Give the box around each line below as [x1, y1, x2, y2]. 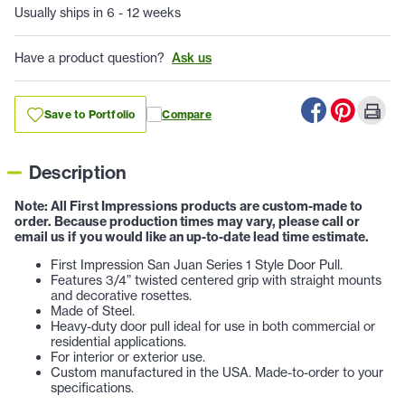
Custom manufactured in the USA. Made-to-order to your [51, 364, 383, 381]
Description [29, 160, 127, 185]
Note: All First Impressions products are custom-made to [14, 198, 363, 215]
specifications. [51, 380, 134, 397]
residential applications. [51, 334, 186, 351]
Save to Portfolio [44, 108, 136, 122]
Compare [162, 108, 212, 122]
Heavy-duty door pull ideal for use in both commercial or [51, 318, 375, 335]
